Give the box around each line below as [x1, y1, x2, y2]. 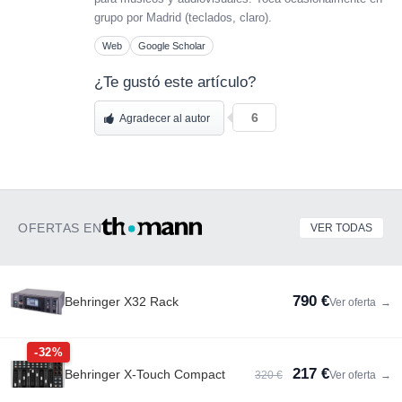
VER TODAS [310, 221, 372, 234]
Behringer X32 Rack [65, 293, 179, 309]
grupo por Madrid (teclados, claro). [94, 10, 272, 24]
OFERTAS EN [18, 220, 101, 235]
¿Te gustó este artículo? [94, 73, 256, 91]
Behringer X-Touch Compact [65, 366, 225, 381]
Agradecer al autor [119, 111, 210, 125]
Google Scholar [138, 39, 205, 51]
